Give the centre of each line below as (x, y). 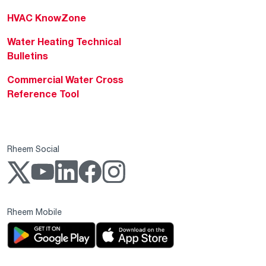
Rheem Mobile (34, 212)
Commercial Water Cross (65, 80)
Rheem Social (33, 149)
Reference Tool (43, 94)
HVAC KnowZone (47, 18)
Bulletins (28, 56)
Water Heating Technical (64, 42)
